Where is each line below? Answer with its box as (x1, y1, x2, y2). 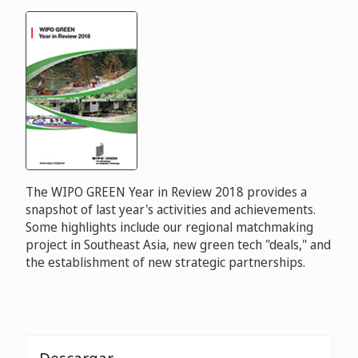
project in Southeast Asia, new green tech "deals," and (26, 236, 331, 254)
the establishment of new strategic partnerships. (26, 253, 305, 272)
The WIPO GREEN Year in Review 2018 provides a (26, 183, 307, 201)
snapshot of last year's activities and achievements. (26, 201, 316, 219)
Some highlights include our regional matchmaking (26, 218, 313, 237)
